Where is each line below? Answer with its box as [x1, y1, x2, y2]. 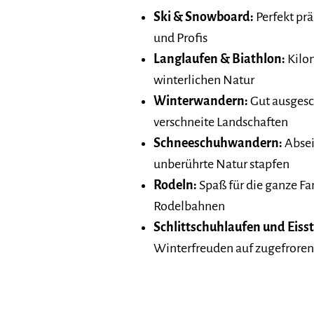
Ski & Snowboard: [153, 9, 254, 24]
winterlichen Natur [153, 72, 254, 87]
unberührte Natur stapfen [153, 156, 289, 171]
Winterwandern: [153, 93, 248, 108]
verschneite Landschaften [153, 114, 288, 129]
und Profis [153, 30, 207, 45]
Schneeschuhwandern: [153, 135, 285, 150]
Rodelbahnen [153, 198, 225, 213]
